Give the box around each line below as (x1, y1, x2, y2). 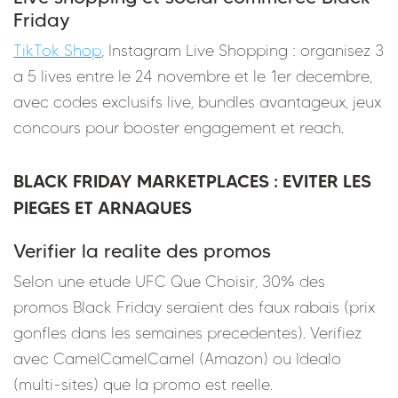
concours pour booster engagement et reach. (13, 117, 344, 138)
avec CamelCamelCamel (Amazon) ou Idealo (13, 348, 341, 369)
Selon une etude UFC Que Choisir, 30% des (13, 271, 325, 291)
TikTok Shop (13, 40, 101, 60)
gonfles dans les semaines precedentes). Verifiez (13, 322, 362, 343)
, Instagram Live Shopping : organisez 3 (101, 40, 384, 60)
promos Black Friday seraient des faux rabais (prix (13, 297, 375, 317)
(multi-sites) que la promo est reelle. (13, 374, 273, 394)
